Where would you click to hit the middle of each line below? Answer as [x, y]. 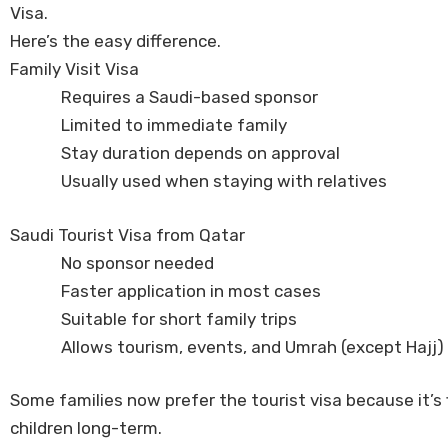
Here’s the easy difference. [115, 41]
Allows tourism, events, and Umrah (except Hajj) [252, 346]
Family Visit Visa [74, 69]
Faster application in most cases [191, 290]
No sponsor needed [137, 262]
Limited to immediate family [174, 125]
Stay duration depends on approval [200, 153]
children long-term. [86, 428]
